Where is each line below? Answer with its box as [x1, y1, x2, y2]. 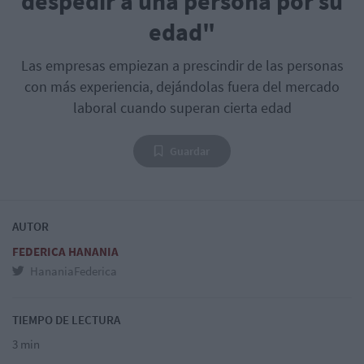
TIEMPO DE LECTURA [12, 312, 120, 328]
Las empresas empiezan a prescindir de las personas [20, 56, 344, 76]
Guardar [170, 144, 210, 159]
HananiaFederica [28, 263, 117, 279]
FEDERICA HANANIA [12, 244, 119, 260]
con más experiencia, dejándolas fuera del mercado [24, 77, 340, 97]
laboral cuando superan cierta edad [72, 98, 292, 118]
